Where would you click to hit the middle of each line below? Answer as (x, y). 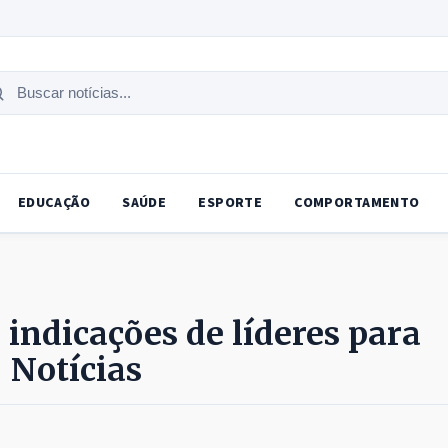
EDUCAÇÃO (54, 203)
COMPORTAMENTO (357, 203)
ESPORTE (230, 203)
